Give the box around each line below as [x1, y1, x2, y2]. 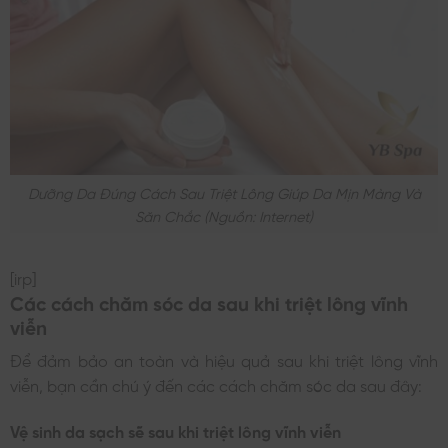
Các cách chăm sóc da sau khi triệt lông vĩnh [10, 291, 408, 311]
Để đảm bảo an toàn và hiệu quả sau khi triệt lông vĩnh [10, 351, 438, 368]
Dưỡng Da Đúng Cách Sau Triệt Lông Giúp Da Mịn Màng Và [27, 184, 421, 199]
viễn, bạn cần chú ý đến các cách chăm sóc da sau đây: [10, 376, 422, 393]
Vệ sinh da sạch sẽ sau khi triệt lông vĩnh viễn [10, 422, 341, 439]
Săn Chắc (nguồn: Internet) [135, 207, 313, 222]
